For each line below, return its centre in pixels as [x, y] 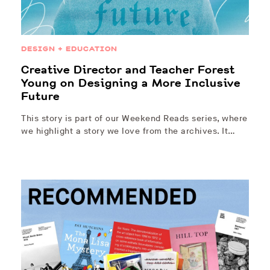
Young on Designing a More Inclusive [131, 83]
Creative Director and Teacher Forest [128, 70]
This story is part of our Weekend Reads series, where [134, 119]
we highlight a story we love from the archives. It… [128, 131]
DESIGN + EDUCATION [69, 49]
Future [40, 97]
